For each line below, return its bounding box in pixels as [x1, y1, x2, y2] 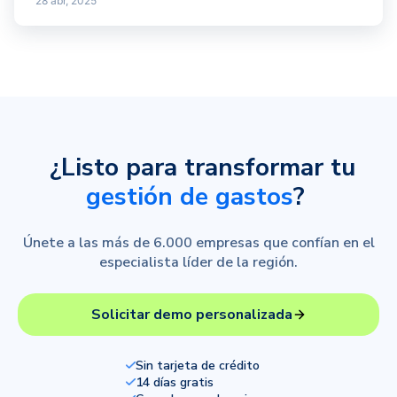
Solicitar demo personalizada [90, 304, 292, 324]
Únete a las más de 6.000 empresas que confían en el [22, 232, 375, 253]
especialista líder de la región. [99, 252, 298, 272]
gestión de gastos [85, 179, 293, 214]
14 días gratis [135, 373, 214, 391]
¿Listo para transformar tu [49, 150, 355, 184]
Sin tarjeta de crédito [135, 356, 260, 374]
